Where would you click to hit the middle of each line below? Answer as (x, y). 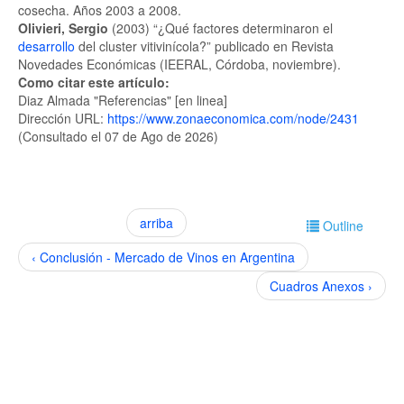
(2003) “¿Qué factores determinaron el (222, 28)
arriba (156, 223)
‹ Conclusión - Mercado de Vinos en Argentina (163, 257)
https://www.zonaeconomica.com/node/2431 (233, 118)
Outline (343, 225)
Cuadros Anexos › (321, 286)
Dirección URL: (63, 118)
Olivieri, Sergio (65, 28)
